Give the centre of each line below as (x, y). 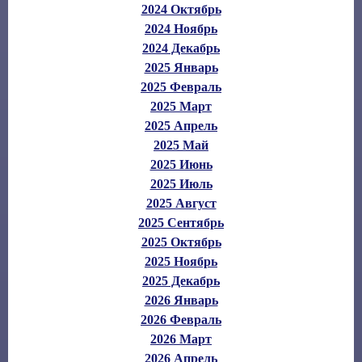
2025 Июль (181, 183)
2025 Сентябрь (181, 222)
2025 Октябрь (181, 242)
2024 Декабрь (181, 48)
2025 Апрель (181, 125)
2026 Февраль (181, 319)
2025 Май (181, 145)
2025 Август (181, 203)
